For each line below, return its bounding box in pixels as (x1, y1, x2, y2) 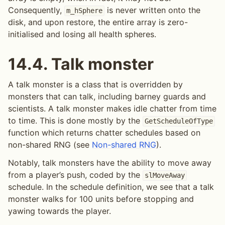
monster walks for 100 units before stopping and (8, 194, 194, 204)
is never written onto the (104, 5, 200, 16)
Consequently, (8, 5, 64, 16)
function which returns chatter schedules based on (8, 128, 200, 138)
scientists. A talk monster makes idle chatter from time (8, 103, 216, 114)
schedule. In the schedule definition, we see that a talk (8, 182, 214, 192)
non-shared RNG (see (8, 140, 92, 150)
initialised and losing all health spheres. (8, 29, 156, 40)
